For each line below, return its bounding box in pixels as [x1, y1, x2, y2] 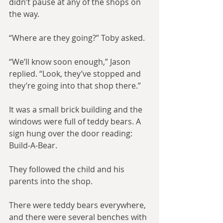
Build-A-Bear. [9, 140, 57, 151]
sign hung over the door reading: [9, 128, 134, 139]
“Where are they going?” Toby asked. [9, 32, 145, 44]
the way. [9, 8, 39, 20]
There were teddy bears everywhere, [9, 200, 148, 211]
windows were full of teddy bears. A [9, 116, 143, 127]
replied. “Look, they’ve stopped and [9, 68, 143, 80]
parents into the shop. [9, 176, 93, 187]
